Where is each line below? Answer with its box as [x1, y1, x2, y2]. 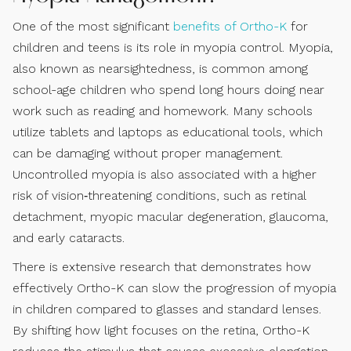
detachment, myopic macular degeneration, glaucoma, [13, 208, 328, 224]
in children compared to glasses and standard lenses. [13, 301, 321, 317]
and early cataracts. [13, 230, 125, 245]
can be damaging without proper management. [13, 145, 283, 161]
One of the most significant [13, 18, 173, 34]
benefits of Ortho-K [173, 18, 287, 34]
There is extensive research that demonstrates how [13, 259, 311, 274]
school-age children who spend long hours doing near [13, 81, 324, 97]
